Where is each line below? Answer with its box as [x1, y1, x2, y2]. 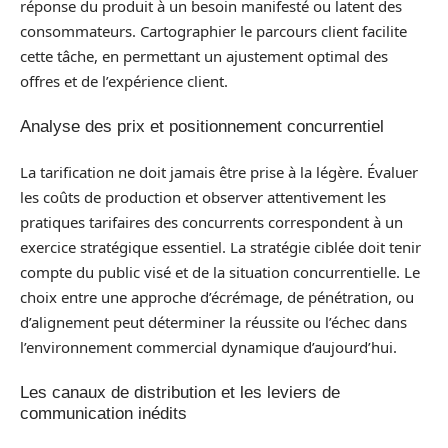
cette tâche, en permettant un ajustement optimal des [20, 45, 388, 66]
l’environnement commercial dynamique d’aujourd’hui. [20, 336, 397, 357]
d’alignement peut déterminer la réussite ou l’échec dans [20, 311, 407, 332]
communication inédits [20, 404, 187, 423]
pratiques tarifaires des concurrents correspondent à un [20, 211, 403, 232]
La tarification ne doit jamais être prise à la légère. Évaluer [20, 161, 418, 182]
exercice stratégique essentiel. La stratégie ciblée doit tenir [20, 236, 421, 257]
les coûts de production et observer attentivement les [20, 186, 386, 207]
